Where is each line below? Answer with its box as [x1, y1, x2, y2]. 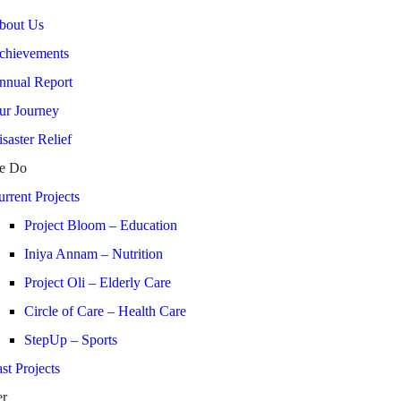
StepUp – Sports [24, 332, 117, 347]
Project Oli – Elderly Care [24, 275, 171, 290]
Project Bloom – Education [24, 218, 177, 233]
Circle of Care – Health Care [24, 303, 186, 319]
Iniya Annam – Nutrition [24, 246, 163, 261]
